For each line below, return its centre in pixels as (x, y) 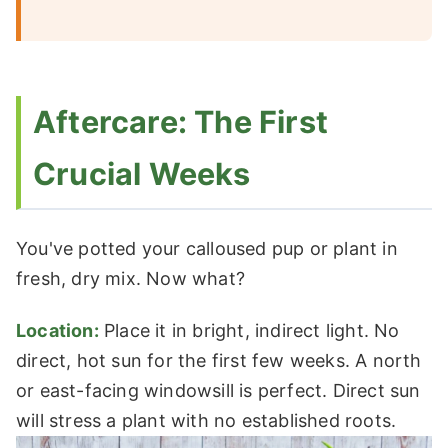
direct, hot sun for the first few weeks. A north (219, 360)
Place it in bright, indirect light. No (249, 330)
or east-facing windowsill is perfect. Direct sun (218, 390)
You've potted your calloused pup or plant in (207, 249)
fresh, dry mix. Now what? (130, 279)
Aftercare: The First (180, 121)
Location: (57, 330)
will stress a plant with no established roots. (206, 420)
